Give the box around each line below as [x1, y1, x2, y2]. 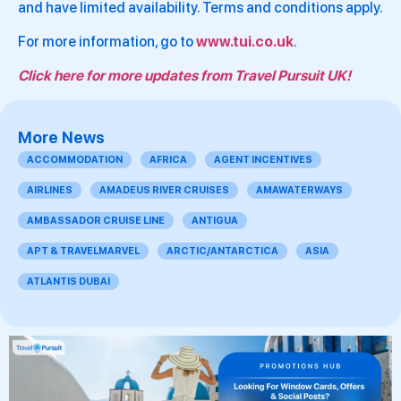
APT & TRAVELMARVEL [27, 244, 140, 257]
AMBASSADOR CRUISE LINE [27, 214, 165, 226]
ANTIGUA [192, 214, 238, 226]
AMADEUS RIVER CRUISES [99, 183, 229, 196]
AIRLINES [27, 183, 73, 196]
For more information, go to [18, 33, 196, 51]
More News [18, 127, 105, 147]
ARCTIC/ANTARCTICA [166, 244, 278, 257]
